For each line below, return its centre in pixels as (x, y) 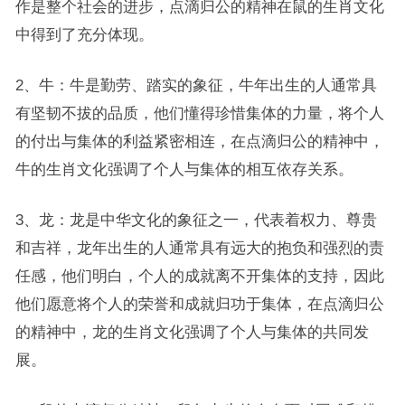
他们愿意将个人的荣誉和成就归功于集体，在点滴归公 (199, 304)
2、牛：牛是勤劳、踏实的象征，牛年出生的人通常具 (196, 85)
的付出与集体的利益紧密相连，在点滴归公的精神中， (199, 141)
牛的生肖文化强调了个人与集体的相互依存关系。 (184, 169)
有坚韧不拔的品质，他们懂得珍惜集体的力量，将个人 (199, 113)
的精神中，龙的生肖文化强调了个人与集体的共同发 (192, 332)
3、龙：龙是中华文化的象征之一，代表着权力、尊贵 (196, 220)
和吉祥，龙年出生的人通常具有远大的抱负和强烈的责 (199, 248)
